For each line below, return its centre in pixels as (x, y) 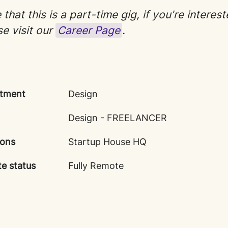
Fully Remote (96, 166)
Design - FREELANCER (117, 118)
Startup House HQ (107, 142)
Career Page (89, 30)
